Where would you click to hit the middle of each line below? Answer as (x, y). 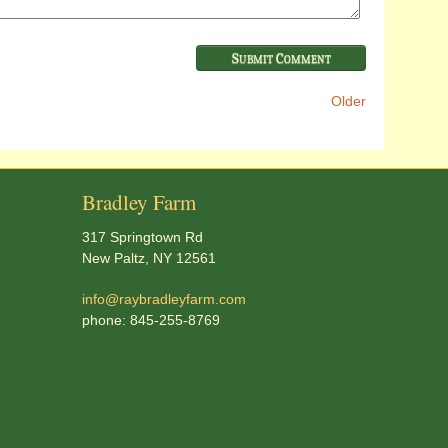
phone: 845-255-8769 (151, 320)
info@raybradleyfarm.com (164, 299)
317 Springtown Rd (142, 237)
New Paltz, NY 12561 (149, 258)
